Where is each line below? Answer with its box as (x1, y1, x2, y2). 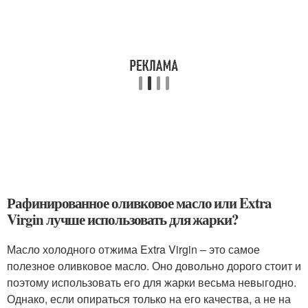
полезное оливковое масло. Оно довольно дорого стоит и (7, 258, 301, 274)
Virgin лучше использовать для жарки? (7, 209, 239, 230)
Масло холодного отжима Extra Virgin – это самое (7, 241, 260, 257)
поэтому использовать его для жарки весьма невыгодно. (7, 274, 296, 290)
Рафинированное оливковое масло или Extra (7, 192, 272, 213)
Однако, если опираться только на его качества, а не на (7, 291, 291, 307)
